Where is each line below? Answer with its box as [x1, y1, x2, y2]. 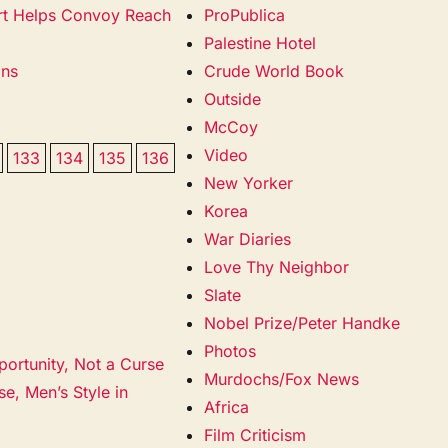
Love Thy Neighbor [204, 256, 350, 277]
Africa [204, 396, 250, 417]
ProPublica [204, 4, 286, 25]
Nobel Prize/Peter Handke [204, 312, 401, 333]
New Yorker [204, 172, 294, 193]
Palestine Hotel [204, 32, 317, 53]
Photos [204, 340, 257, 361]
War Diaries [204, 228, 292, 249]
